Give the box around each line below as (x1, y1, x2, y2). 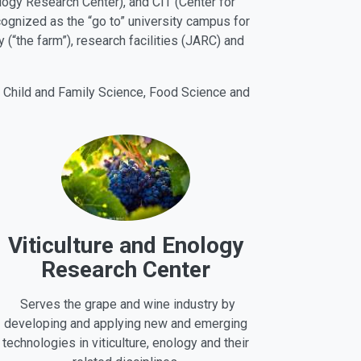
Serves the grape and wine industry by (16, 296, 235, 312)
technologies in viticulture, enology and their (2, 334, 249, 351)
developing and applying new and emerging (4, 315, 247, 331)
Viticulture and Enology (8, 231, 243, 259)
